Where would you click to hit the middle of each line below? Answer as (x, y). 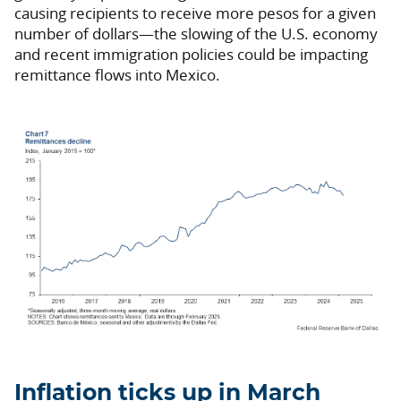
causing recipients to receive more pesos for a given (195, 13)
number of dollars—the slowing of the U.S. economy (196, 34)
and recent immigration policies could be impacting (191, 55)
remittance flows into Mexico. (117, 75)
